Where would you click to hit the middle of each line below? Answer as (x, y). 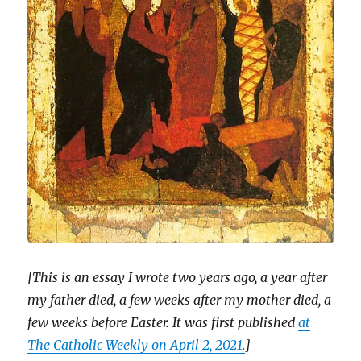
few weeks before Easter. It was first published (163, 323)
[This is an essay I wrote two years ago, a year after (178, 278)
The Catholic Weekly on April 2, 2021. (137, 345)
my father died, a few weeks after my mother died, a (180, 300)
